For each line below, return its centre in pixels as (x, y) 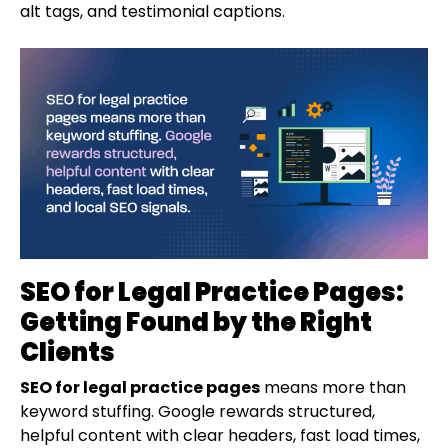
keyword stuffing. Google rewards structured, (197, 411)
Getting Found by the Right (196, 322)
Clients (67, 352)
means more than (333, 387)
